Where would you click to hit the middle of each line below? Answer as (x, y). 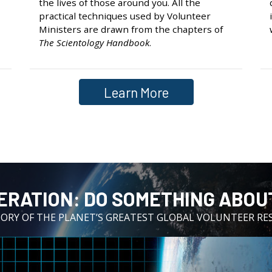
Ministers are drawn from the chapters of (131, 29)
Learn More (136, 92)
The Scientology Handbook (94, 42)
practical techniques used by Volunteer (125, 16)
